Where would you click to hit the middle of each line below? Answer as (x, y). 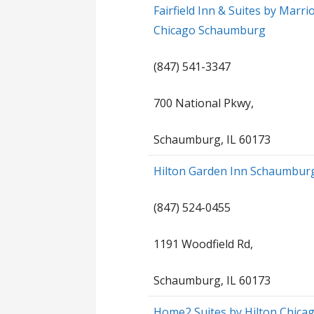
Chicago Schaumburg (210, 30)
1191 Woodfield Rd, (204, 244)
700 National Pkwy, (204, 103)
